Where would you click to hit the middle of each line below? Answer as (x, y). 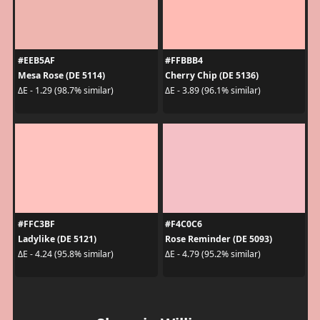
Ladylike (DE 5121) (57, 239)
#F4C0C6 (184, 224)
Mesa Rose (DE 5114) (61, 75)
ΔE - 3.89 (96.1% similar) (213, 91)
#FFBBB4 (184, 60)
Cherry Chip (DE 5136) (212, 75)
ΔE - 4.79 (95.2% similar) (213, 254)
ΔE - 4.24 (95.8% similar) (65, 254)
